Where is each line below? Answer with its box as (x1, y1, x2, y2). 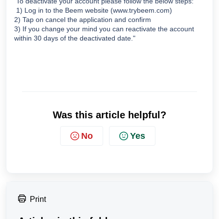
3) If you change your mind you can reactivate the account (14, 25, 194, 33)
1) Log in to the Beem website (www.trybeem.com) (14, 6, 176, 14)
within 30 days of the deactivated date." (14, 34, 135, 42)
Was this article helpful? (53, 109, 166, 120)
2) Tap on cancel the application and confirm (14, 16, 153, 23)
